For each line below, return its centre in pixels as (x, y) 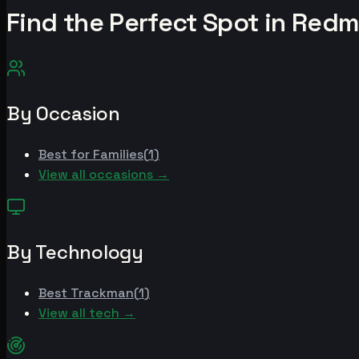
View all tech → (87, 313)
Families (118, 154)
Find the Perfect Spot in (149, 23)
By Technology (75, 252)
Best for (66, 154)
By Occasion (63, 113)
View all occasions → (104, 174)
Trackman (102, 292)
